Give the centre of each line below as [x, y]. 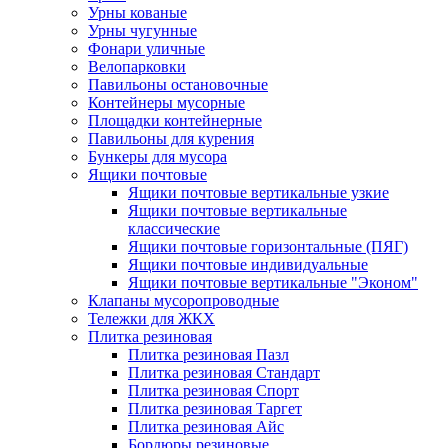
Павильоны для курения [171, 138]
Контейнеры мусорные [166, 102]
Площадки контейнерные [175, 120]
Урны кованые [137, 12]
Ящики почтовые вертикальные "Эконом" [273, 282]
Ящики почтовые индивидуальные [248, 264]
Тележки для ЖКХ [151, 318]
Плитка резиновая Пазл [208, 354]
